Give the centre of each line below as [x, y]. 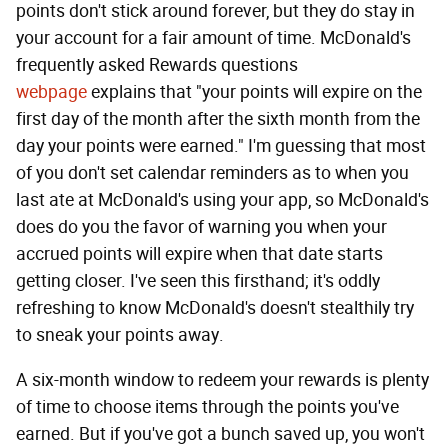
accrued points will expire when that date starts [199, 253]
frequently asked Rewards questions [157, 64]
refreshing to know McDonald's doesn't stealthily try [215, 307]
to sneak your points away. [120, 334]
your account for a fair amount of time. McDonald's [213, 37]
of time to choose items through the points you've [207, 406]
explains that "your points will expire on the [254, 91]
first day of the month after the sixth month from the [218, 118]
